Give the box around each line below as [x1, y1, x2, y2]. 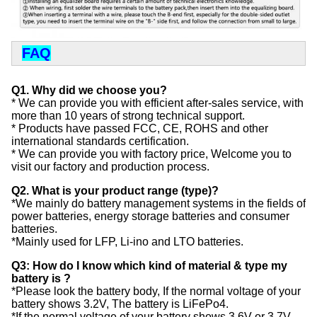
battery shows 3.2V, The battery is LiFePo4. [11, 298, 229, 311]
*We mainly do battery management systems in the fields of [11, 197, 306, 210]
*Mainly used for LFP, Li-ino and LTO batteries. [11, 236, 243, 248]
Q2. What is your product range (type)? [11, 185, 219, 197]
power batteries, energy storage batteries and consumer [11, 210, 289, 223]
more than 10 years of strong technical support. [11, 110, 245, 122]
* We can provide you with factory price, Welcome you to [11, 148, 292, 161]
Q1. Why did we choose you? [11, 84, 167, 97]
